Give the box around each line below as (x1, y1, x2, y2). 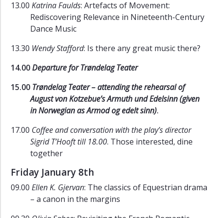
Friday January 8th (11, 166, 94, 179)
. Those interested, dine (107, 136, 193, 147)
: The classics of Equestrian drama (84, 182, 207, 193)
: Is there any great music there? (84, 43, 200, 54)
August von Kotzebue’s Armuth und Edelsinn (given (30, 93, 200, 105)
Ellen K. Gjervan (32, 182, 84, 193)
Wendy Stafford (32, 43, 84, 54)
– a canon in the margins (30, 194, 120, 205)
